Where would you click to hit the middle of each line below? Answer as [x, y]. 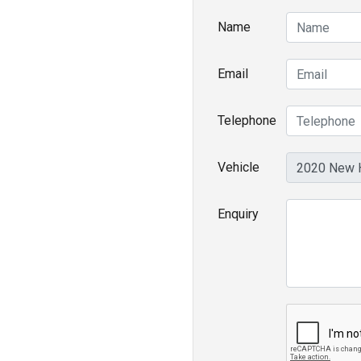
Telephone [247, 120]
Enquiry [238, 214]
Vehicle [239, 167]
